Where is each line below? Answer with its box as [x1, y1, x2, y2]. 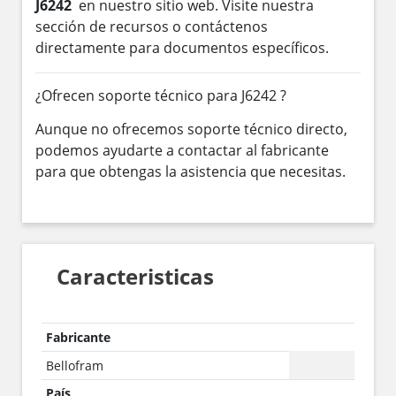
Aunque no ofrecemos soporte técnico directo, [35, 118, 347, 139]
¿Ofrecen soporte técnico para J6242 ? [35, 85, 286, 105]
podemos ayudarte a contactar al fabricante [35, 140, 329, 160]
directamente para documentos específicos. [35, 37, 329, 57]
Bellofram [45, 356, 103, 374]
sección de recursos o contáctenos [35, 16, 268, 36]
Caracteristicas [56, 262, 214, 292]
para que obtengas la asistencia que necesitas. [35, 161, 346, 181]
